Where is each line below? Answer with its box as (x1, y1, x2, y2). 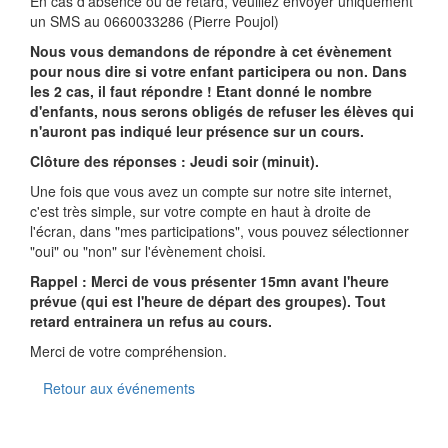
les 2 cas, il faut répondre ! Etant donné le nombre (30, 81, 372, 102)
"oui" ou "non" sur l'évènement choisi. (30, 241, 266, 262)
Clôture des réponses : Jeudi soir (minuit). (30, 151, 319, 172)
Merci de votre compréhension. (30, 341, 227, 362)
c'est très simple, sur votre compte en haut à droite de (30, 201, 371, 222)
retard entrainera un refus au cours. (30, 311, 272, 332)
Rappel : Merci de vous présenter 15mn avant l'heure (30, 271, 389, 292)
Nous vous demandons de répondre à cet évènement (30, 41, 392, 62)
